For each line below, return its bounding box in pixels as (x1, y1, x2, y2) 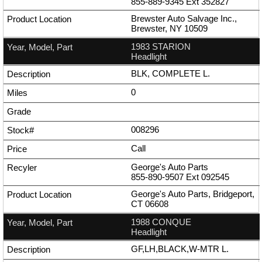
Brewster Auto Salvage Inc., (131, 13, 237, 24)
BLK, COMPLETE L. (131, 68, 210, 79)
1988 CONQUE (131, 217, 191, 227)
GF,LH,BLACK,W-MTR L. (131, 244, 229, 254)
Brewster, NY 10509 (131, 23, 208, 34)
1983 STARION (131, 42, 191, 52)
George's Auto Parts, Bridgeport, (131, 189, 254, 199)
